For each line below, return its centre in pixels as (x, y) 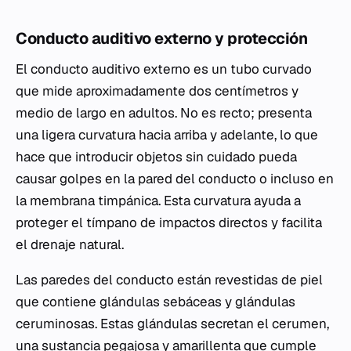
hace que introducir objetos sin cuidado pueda (156, 157)
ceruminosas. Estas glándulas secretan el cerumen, (172, 324)
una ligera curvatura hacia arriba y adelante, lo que (167, 135)
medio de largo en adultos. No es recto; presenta (164, 113)
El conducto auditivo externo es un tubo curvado (164, 69)
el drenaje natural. (70, 245)
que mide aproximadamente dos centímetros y (157, 91)
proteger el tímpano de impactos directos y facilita (169, 223)
